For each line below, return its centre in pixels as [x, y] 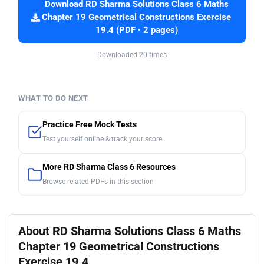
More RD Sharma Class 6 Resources [109, 167]
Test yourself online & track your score [102, 139]
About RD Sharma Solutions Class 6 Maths [130, 231]
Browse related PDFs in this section [98, 181]
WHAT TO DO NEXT [53, 98]
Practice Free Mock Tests [90, 124]
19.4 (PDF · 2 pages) [136, 30]
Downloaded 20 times [132, 55]
